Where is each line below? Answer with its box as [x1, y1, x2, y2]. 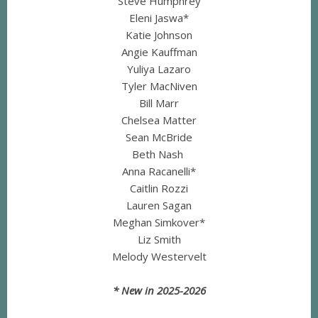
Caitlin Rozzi [130, 181, 188, 196]
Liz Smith [137, 232, 181, 247]
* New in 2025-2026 [112, 283, 206, 298]
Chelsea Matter [121, 113, 197, 128]
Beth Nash [132, 147, 186, 162]
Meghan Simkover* [113, 215, 205, 230]
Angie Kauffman [121, 45, 197, 60]
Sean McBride [126, 130, 192, 145]
